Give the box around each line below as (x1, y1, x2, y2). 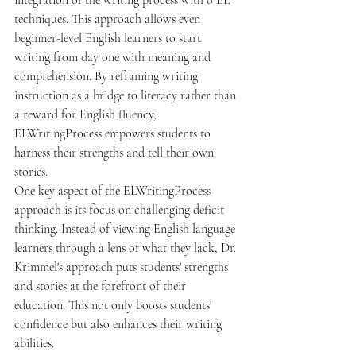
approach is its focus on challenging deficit (14, 202, 227, 219)
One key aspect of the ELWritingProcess (14, 183, 214, 199)
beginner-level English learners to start (14, 30, 204, 47)
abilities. (14, 335, 54, 352)
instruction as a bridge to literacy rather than (14, 87, 239, 104)
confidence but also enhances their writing (14, 316, 225, 333)
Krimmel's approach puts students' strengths (14, 259, 231, 276)
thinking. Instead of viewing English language (14, 221, 238, 238)
